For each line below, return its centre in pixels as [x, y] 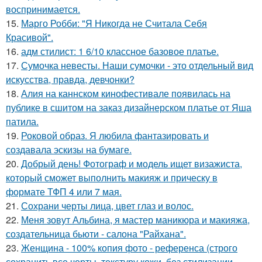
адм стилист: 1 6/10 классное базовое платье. [120, 51]
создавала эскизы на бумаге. [69, 149]
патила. [22, 121]
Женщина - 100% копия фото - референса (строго [129, 247]
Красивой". [30, 37]
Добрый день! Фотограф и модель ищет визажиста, [132, 163]
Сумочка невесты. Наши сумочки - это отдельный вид [137, 65]
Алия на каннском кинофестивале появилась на [126, 93]
